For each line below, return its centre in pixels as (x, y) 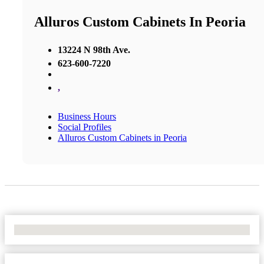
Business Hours (87, 116)
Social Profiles (85, 127)
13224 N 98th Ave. (94, 49)
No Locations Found (53, 229)
